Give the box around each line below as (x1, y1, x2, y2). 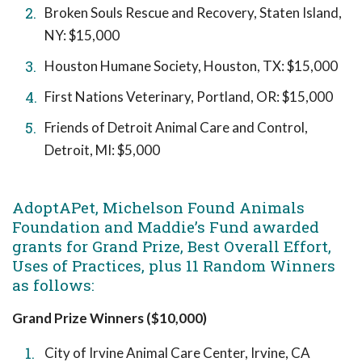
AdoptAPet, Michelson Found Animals (12, 196, 305, 217)
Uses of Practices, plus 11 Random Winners (12, 255, 335, 276)
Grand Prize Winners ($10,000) (12, 309, 207, 326)
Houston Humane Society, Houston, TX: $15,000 (44, 57, 338, 74)
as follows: (12, 274, 95, 295)
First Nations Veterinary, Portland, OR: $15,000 (44, 87, 333, 105)
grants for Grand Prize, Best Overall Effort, (12, 235, 331, 256)
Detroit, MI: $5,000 (44, 141, 160, 158)
